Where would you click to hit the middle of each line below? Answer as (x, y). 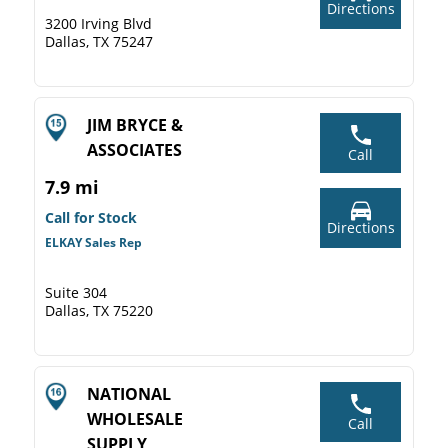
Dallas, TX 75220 (99, 310)
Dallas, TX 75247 (99, 41)
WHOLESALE (135, 419)
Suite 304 (76, 292)
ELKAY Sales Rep (93, 242)
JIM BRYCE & (135, 125)
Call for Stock (91, 217)
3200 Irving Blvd (98, 23)
